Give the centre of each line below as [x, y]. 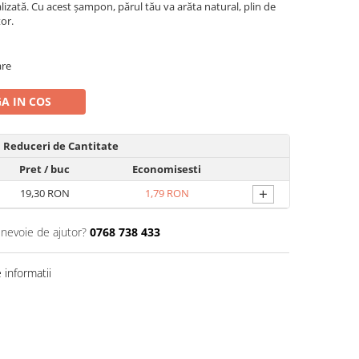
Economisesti [167, 169]
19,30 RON [44, 193]
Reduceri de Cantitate [61, 146]
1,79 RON [167, 193]
